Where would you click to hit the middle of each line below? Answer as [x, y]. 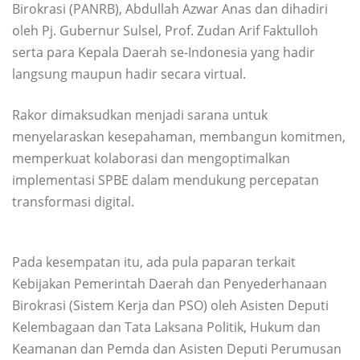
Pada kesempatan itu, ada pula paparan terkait [154, 262]
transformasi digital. [73, 201]
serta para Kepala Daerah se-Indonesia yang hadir [164, 52]
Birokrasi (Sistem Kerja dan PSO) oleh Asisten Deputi [170, 305]
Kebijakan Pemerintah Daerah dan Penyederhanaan [170, 283]
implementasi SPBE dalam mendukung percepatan [166, 180]
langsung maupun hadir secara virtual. [129, 74]
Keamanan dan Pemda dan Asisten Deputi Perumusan [177, 348]
